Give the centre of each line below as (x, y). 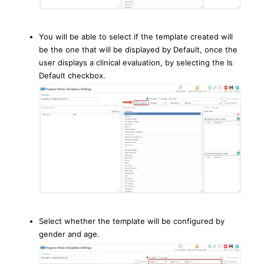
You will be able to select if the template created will (136, 37)
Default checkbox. (72, 76)
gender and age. (69, 234)
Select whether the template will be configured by (132, 221)
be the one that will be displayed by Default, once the (138, 50)
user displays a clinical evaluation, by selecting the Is (136, 63)
